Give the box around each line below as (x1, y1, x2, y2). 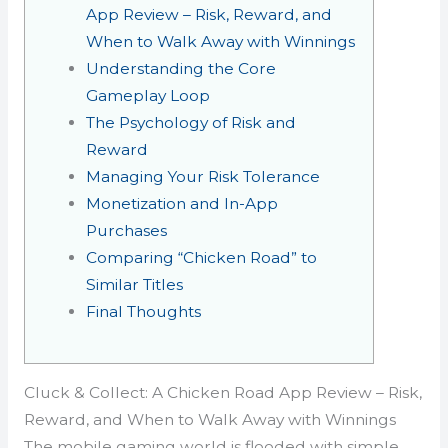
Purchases (86, 220, 168, 240)
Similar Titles (86, 274, 184, 294)
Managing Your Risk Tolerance (86, 166, 321, 186)
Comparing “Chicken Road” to (86, 247, 318, 267)
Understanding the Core (86, 58, 277, 78)
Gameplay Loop (86, 85, 211, 105)
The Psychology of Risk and (86, 112, 297, 132)
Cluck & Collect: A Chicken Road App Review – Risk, (23, 383, 422, 403)
